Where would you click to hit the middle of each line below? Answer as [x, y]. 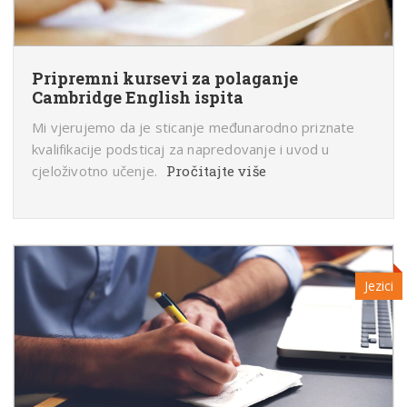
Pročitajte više [216, 171]
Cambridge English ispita [138, 98]
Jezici [379, 286]
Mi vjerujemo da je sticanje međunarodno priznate [194, 128]
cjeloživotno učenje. [94, 171]
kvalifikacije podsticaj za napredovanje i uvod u [181, 149]
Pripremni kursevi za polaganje [165, 79]
